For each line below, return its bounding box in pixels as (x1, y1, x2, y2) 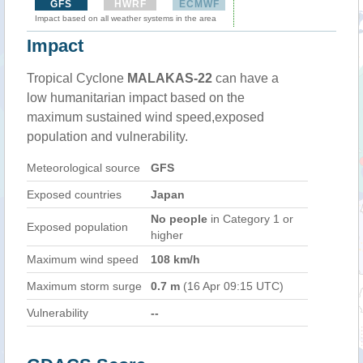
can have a (212, 71, 279, 85)
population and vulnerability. (27, 130, 188, 143)
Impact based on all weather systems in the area (35, 14, 216, 23)
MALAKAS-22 (127, 71, 212, 85)
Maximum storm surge (27, 280, 142, 293)
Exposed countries (27, 188, 122, 201)
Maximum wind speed (27, 253, 139, 266)
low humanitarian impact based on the (27, 91, 245, 105)
